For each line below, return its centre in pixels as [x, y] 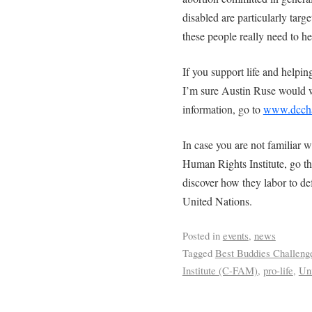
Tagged [197, 252]
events [235, 235]
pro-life [278, 270]
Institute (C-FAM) [220, 270]
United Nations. [217, 201]
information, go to [223, 109]
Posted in [201, 235]
